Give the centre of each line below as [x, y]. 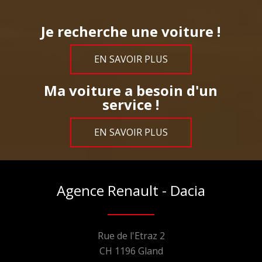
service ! [131, 104]
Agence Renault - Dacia [131, 190]
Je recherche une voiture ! [131, 31]
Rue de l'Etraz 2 [131, 235]
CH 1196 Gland [131, 251]
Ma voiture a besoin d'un [131, 90]
